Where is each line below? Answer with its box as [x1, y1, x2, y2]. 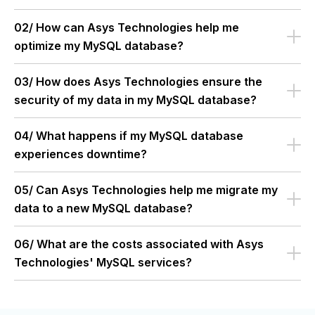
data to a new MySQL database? [14, 201, 193, 216]
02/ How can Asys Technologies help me [14, 20, 239, 35]
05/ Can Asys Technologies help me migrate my [14, 183, 278, 198]
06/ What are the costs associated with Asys [14, 237, 264, 252]
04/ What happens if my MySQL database [14, 129, 243, 143]
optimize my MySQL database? [14, 39, 184, 53]
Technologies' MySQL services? [14, 255, 192, 270]
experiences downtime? [14, 147, 147, 162]
